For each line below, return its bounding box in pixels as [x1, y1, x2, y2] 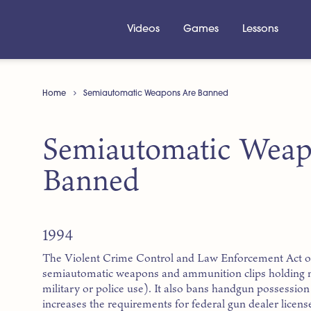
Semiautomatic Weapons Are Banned [83, 89, 229, 98]
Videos [126, 24, 160, 35]
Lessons [242, 24, 279, 35]
